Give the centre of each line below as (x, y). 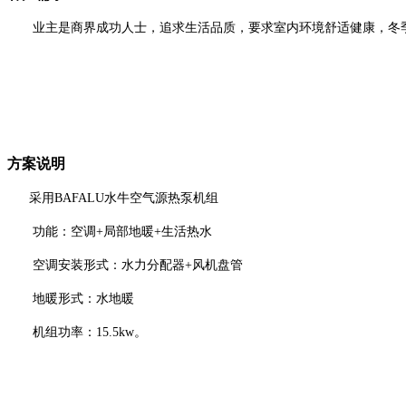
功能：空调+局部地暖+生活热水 (110, 232)
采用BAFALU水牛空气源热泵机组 (124, 198)
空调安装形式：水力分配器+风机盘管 (125, 265)
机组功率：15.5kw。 (79, 332)
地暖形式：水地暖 (71, 299)
